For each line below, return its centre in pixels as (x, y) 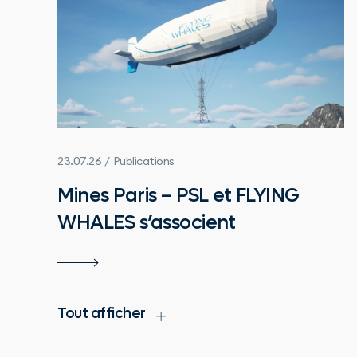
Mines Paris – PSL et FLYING (178, 195)
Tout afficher (102, 313)
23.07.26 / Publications (116, 161)
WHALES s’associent (146, 222)
